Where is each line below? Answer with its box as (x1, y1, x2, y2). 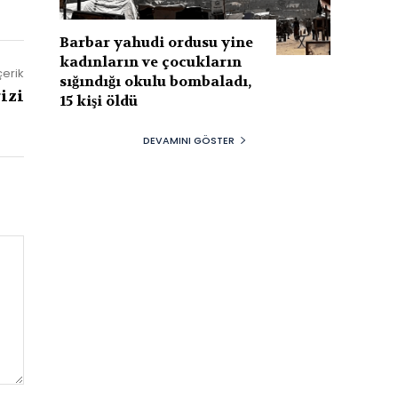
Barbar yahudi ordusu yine (60, 32, 254, 52)
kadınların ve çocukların (60, 52, 243, 71)
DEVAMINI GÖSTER (143, 132, 235, 147)
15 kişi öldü (60, 91, 139, 110)
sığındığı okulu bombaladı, (60, 71, 252, 91)
